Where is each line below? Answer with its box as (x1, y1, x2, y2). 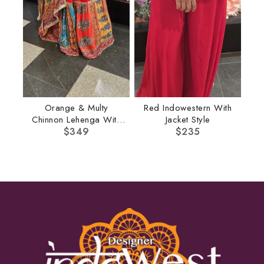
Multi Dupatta (50, 124, 103, 138)
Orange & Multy (44, 101, 108, 114)
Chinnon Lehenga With (32, 113, 121, 126)
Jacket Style (165, 113, 210, 126)
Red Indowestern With (144, 101, 232, 114)
